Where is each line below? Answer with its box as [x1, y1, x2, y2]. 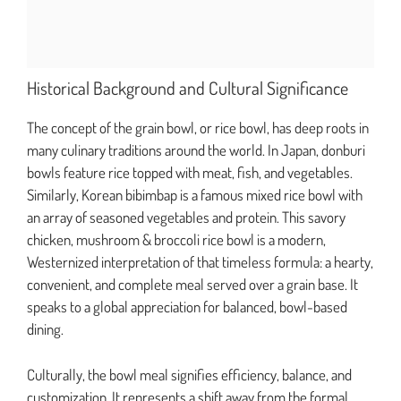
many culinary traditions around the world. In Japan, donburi [27, 141, 365, 160]
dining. [27, 320, 64, 339]
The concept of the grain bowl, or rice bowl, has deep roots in [27, 118, 369, 138]
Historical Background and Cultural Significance [27, 76, 348, 100]
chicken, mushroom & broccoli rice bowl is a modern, [27, 230, 326, 250]
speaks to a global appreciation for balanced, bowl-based [27, 297, 347, 317]
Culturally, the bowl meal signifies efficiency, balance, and [27, 364, 352, 384]
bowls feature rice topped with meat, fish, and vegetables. [27, 163, 353, 183]
